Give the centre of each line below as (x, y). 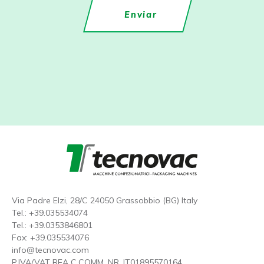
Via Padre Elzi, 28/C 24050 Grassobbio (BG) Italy (105, 200)
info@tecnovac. (42, 250)
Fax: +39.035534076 (50, 237)
